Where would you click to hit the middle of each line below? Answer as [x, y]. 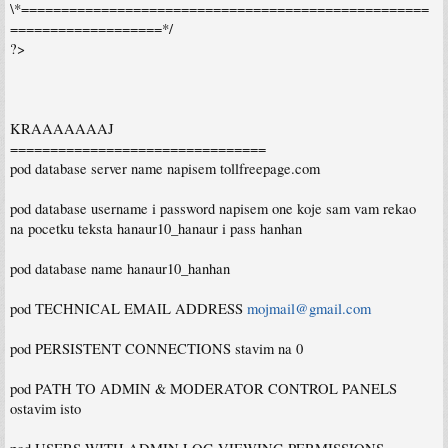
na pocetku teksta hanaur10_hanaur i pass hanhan [156, 228]
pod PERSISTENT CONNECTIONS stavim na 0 [156, 348]
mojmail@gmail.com [309, 308]
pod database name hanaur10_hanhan [120, 268]
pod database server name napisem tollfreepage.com [165, 168]
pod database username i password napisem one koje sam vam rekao [213, 208]
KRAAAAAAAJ [62, 128]
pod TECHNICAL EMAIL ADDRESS [128, 308]
